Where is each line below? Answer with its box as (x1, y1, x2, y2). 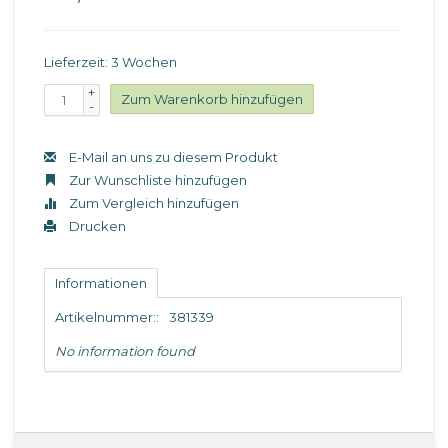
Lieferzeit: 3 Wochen (44, 54, 177, 70)
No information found (55, 343, 195, 359)
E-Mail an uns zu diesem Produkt (66, 149, 278, 165)
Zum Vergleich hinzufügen (66, 195, 239, 211)
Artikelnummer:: (55, 309, 159, 325)
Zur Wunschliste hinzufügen (66, 172, 247, 188)
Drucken (66, 218, 126, 234)
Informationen (55, 275, 147, 291)
